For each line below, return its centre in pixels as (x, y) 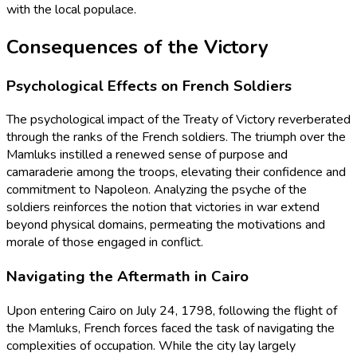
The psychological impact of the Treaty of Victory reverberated (178, 120)
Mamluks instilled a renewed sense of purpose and (147, 155)
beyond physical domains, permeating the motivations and (166, 225)
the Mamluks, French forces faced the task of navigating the (171, 328)
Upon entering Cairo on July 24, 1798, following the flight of (172, 310)
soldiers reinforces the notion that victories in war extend (163, 208)
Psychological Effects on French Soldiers (149, 86)
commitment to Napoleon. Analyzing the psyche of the (157, 190)
